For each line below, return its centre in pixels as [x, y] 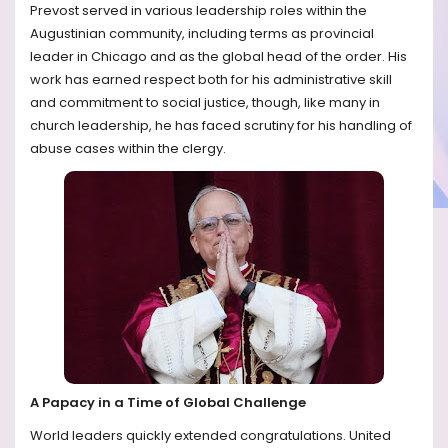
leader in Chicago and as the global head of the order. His [218, 57]
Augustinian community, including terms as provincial [202, 34]
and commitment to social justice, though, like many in [205, 103]
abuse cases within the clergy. [128, 149]
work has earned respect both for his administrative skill [211, 80]
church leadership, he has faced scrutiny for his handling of [221, 126]
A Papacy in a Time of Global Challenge [168, 402]
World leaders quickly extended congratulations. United [210, 436]
